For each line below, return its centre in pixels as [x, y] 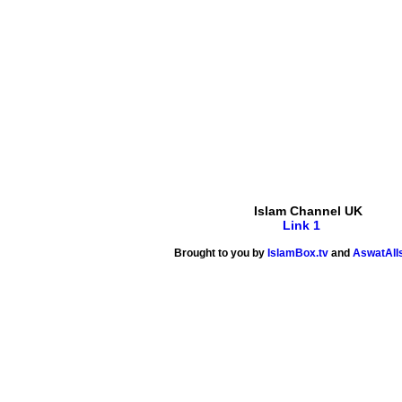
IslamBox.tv [298, 253]
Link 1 [301, 226]
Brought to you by [221, 253]
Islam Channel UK [308, 211]
